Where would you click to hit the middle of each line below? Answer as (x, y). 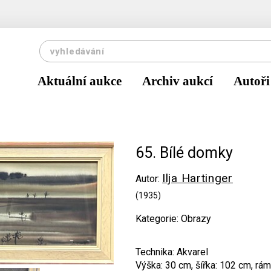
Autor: (149, 179)
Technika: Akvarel (172, 252)
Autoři (252, 81)
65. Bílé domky (184, 153)
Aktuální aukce (80, 81)
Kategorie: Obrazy (173, 219)
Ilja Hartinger (198, 178)
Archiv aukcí (178, 81)
